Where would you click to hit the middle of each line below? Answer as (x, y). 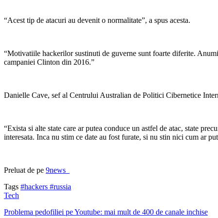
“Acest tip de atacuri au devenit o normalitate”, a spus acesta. (97, 20)
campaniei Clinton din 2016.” (49, 62)
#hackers (35, 186)
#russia (60, 186)
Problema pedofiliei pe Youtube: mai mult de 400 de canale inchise (106, 212)
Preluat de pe (25, 170)
